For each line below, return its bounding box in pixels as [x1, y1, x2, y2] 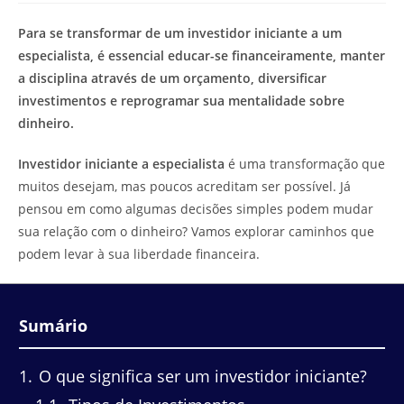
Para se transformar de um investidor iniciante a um [18, 24, 342, 41]
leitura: [17, 13, 65, 30]
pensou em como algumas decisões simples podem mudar [18, 200, 373, 217]
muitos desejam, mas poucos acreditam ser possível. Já [18, 178, 351, 195]
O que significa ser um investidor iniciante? [34, 364, 367, 387]
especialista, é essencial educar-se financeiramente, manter [18, 47, 385, 64]
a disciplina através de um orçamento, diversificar [18, 69, 326, 87]
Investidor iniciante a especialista [18, 155, 225, 172]
